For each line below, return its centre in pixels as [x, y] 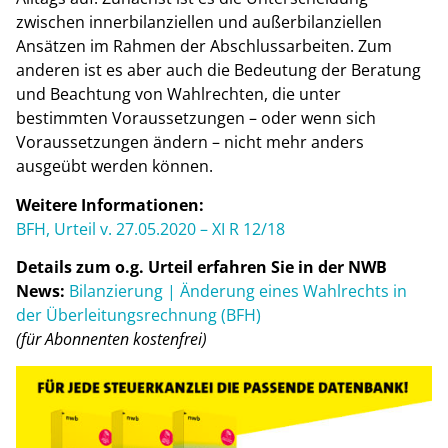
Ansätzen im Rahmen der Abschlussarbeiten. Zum [204, 46]
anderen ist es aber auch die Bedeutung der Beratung [218, 70]
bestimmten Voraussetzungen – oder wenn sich [196, 118]
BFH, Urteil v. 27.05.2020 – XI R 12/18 [150, 228]
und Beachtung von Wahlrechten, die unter [178, 94]
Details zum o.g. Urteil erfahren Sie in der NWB [201, 267]
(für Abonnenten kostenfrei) [111, 339]
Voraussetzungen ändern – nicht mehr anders [190, 142]
